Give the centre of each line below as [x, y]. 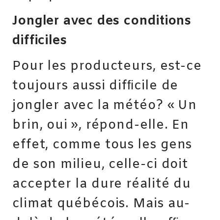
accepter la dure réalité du [102, 184]
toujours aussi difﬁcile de [96, 86]
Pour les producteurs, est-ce [107, 67]
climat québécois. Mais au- [101, 204]
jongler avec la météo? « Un [105, 106]
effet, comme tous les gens [102, 145]
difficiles [40, 41]
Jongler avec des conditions [102, 21]
